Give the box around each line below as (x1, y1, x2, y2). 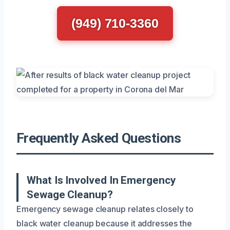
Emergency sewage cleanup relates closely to (16, 203, 194, 214)
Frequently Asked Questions (16, 130, 181, 146)
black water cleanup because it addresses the (16, 218, 192, 228)
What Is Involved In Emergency (27, 174, 176, 186)
